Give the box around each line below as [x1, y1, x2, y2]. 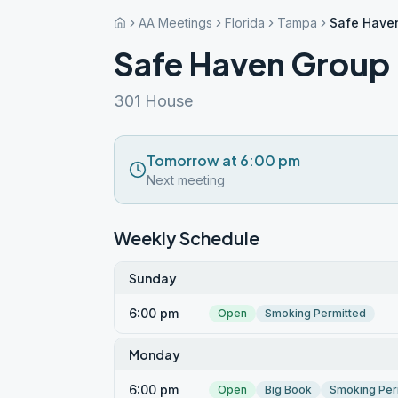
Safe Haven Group [114, 44, 390, 84]
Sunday [129, 270, 177, 286]
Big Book [265, 383, 312, 396]
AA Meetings [139, 15, 212, 30]
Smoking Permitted [265, 306, 366, 320]
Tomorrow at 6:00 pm [147, 151, 300, 170]
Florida [225, 15, 265, 30]
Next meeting [147, 172, 225, 187]
